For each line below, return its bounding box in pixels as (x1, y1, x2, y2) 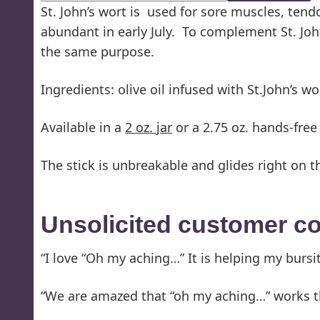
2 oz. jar (125, 119, 172, 136)
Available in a (41, 119, 125, 136)
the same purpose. (41, 43, 154, 60)
